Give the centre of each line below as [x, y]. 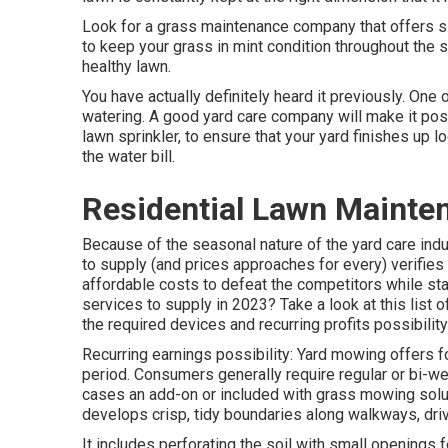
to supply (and [133, 264]
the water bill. [128, 156]
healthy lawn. [126, 66]
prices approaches [250, 264]
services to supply [147, 304]
